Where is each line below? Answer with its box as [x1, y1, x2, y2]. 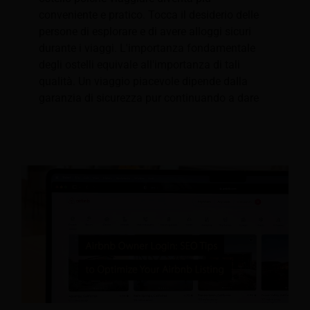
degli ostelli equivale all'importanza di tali [39, 58, 240, 72]
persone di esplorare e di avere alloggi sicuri [39, 25, 251, 39]
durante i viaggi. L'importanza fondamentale [39, 42, 255, 55]
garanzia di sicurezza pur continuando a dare [39, 91, 259, 105]
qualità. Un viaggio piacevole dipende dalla [39, 75, 248, 89]
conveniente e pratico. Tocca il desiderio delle [39, 8, 259, 22]
